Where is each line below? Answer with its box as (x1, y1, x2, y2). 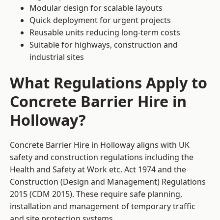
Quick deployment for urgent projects (29, 15, 171, 26)
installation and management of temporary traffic (10, 201, 195, 212)
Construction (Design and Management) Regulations (10, 176, 206, 188)
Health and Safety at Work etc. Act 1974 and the (10, 164, 186, 175)
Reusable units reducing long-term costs (29, 27, 180, 38)
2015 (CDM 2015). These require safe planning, (10, 189, 182, 200)
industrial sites (29, 52, 84, 63)
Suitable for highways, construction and (29, 39, 178, 51)
